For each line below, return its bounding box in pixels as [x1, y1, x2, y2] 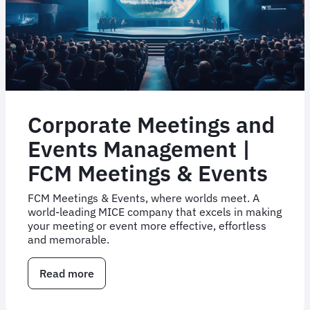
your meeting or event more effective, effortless [28, 218, 266, 232]
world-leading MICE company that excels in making [28, 204, 282, 219]
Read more [39, 266, 94, 280]
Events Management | [28, 134, 250, 163]
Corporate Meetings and [28, 109, 275, 139]
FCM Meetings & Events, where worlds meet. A [28, 190, 259, 205]
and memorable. [28, 232, 109, 246]
